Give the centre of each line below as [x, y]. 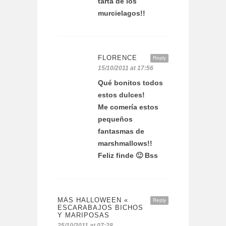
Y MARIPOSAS [83, 215]
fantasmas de [121, 131]
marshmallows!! [125, 144]
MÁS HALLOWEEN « [93, 200]
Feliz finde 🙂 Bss [128, 156]
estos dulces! [121, 95]
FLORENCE [118, 58]
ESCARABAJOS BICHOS [100, 208]
